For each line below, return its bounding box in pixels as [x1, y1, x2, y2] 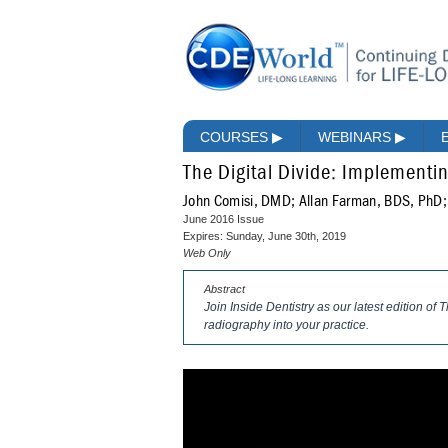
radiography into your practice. [204, 318, 369, 333]
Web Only [183, 247, 231, 260]
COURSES [200, 129, 272, 146]
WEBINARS [318, 129, 395, 146]
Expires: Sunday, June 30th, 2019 [183, 230, 346, 243]
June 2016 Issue [183, 213, 264, 226]
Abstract [204, 283, 245, 296]
